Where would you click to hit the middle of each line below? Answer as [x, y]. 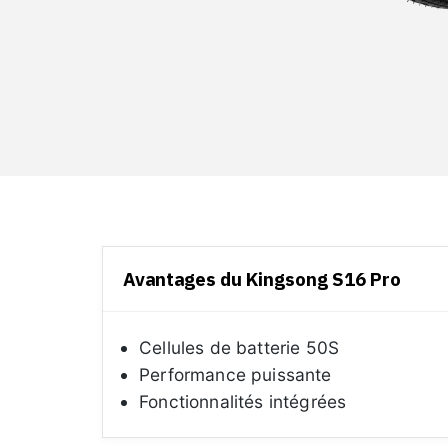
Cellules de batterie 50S [239, 347]
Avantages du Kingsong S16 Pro [262, 279]
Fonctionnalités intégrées [243, 401]
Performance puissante [235, 374]
